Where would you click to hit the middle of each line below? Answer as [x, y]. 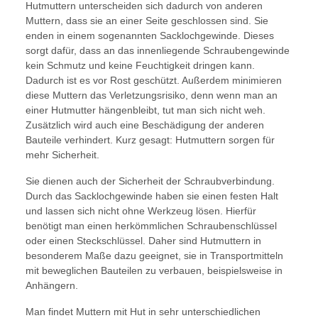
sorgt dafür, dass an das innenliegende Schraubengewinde [158, 51]
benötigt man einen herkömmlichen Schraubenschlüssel [151, 226]
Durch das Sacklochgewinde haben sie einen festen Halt [152, 196]
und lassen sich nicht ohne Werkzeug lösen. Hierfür [141, 211]
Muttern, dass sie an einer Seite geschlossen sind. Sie [147, 21]
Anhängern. [52, 286]
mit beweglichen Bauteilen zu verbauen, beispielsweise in [154, 271]
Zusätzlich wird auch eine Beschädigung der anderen [145, 125]
